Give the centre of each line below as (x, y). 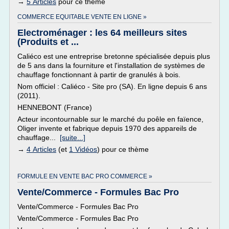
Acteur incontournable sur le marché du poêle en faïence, (110, 119)
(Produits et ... (48, 42)
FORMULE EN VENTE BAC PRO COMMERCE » (85, 176)
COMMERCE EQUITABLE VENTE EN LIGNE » (82, 17)
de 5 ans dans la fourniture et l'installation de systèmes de (111, 65)
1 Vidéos (83, 149)
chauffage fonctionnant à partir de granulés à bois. (99, 75)
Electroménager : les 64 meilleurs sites (102, 33)
